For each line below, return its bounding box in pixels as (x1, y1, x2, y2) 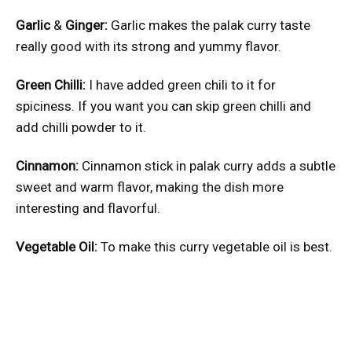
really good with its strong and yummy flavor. (16, 38, 281, 55)
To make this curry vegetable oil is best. (97, 239, 332, 255)
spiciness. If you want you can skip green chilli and (16, 98, 311, 115)
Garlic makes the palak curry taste (111, 17, 310, 34)
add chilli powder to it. (16, 119, 146, 136)
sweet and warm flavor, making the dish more (16, 179, 284, 196)
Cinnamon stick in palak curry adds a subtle (79, 158, 335, 174)
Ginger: (65, 17, 111, 34)
